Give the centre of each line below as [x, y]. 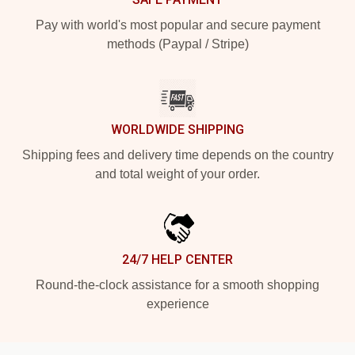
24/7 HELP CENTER [177, 259]
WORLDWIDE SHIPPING [177, 129]
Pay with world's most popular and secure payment [177, 25]
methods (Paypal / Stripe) [177, 44]
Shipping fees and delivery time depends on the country [177, 155]
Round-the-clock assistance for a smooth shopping [177, 284]
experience [177, 303]
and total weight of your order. [177, 174]
